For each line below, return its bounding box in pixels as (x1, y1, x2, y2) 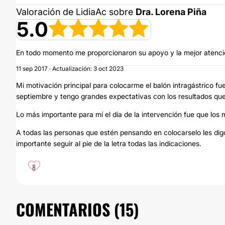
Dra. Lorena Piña (136, 7, 206, 17)
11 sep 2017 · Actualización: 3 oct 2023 (16, 65, 124, 72)
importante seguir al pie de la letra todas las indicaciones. (16, 139, 201, 148)
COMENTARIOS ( (16, 197, 120, 221)
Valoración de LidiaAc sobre (16, 7, 136, 17)
